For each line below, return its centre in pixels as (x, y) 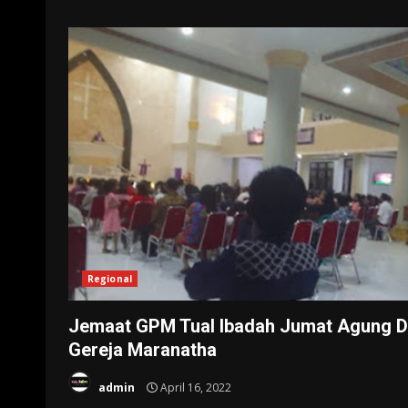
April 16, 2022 (194, 388)
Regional (110, 278)
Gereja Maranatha (143, 349)
